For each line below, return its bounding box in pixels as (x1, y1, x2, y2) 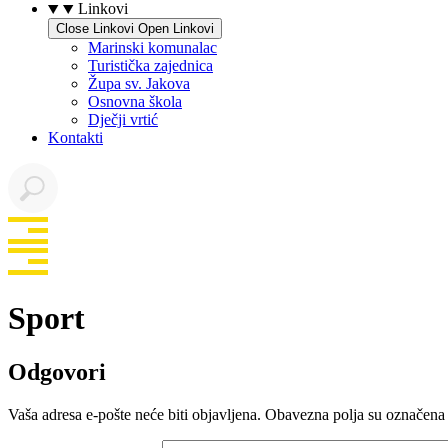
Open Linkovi (138, 21, 214, 36)
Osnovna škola (88, 93, 182, 110)
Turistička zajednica (88, 57, 213, 74)
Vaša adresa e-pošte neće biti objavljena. (8, 405, 261, 423)
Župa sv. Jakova (88, 75, 190, 92)
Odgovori (8, 358, 106, 385)
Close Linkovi (56, 21, 134, 36)
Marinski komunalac (88, 39, 217, 56)
